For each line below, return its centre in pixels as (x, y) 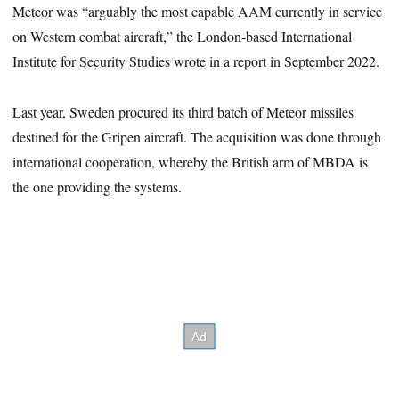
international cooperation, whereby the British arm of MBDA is (191, 161)
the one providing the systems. (98, 186)
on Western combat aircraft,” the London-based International (183, 36)
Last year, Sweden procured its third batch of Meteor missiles (183, 111)
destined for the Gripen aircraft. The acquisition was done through (197, 136)
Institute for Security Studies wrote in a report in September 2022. (196, 61)
